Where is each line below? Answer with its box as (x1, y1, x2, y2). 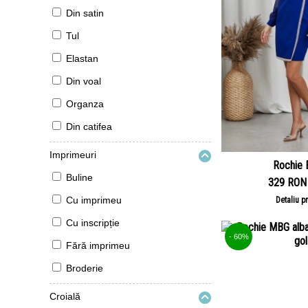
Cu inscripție (66, 217, 120, 228)
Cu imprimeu (66, 195, 122, 206)
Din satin (66, 8, 104, 19)
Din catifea (66, 121, 112, 132)
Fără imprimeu (66, 240, 130, 251)
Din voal (66, 76, 101, 87)
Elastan (66, 53, 98, 64)
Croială (49, 291, 80, 302)
